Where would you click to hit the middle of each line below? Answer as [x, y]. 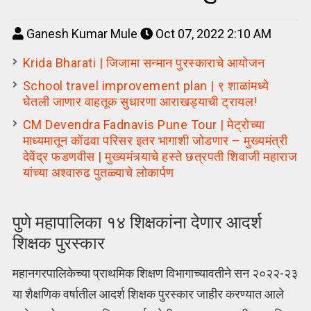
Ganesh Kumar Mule [82, 34]
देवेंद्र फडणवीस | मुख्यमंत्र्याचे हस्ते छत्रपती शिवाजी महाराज [160, 157]
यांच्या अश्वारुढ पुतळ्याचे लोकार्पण [98, 173]
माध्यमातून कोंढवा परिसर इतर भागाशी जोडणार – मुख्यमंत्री [155, 141]
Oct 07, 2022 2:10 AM [212, 34]
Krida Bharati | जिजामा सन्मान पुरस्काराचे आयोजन [144, 63]
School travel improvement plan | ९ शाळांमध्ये [146, 86]
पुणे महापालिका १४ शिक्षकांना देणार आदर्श [137, 223]
